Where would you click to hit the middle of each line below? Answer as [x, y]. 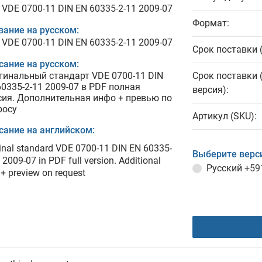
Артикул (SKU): [225, 116]
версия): [211, 90]
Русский [225, 168]
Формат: [211, 23]
